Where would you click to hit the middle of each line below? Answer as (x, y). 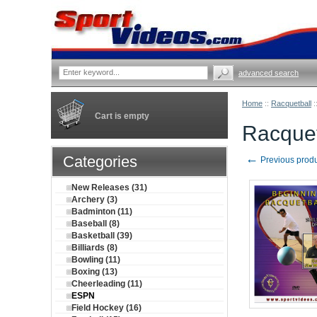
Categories (100, 162)
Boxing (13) (94, 272)
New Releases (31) (109, 188)
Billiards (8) (94, 248)
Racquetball (291, 103)
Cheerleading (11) (107, 284)
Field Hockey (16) (106, 308)
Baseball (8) (96, 224)
